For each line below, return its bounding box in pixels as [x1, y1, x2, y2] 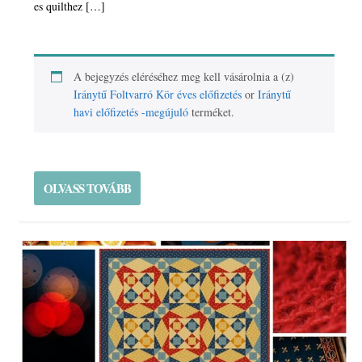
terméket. [188, 103, 235, 120]
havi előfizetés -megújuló [74, 103, 189, 120]
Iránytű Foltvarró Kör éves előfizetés [74, 86, 242, 102]
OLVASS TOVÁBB [44, 179, 132, 197]
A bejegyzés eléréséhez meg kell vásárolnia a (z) [74, 68, 295, 84]
